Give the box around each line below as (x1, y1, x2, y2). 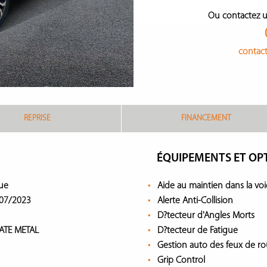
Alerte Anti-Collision (157, 196, 233, 206)
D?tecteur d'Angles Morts (157, 211, 254, 221)
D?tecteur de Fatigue (157, 226, 238, 235)
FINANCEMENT (181, 114, 232, 123)
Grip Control (157, 256, 205, 265)
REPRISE (24, 114, 51, 123)
